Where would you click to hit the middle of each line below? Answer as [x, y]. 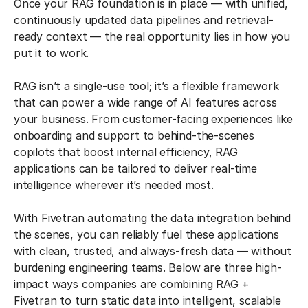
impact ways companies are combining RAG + [132, 284]
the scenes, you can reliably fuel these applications [147, 234]
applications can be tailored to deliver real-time [135, 168]
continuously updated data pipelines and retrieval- [144, 20]
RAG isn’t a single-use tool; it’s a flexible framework [146, 86]
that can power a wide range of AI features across [145, 102]
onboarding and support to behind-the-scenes [134, 135]
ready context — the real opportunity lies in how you [152, 36]
